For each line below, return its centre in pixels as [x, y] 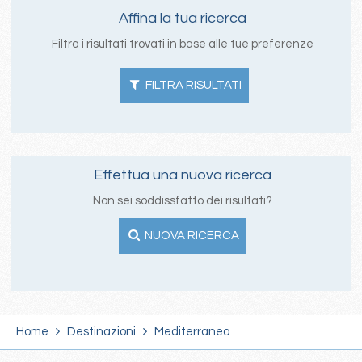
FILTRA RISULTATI [193, 85]
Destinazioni [101, 331]
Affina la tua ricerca [182, 18]
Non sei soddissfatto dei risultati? [182, 201]
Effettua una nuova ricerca [182, 175]
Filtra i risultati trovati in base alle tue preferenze [182, 44]
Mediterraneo [191, 331]
